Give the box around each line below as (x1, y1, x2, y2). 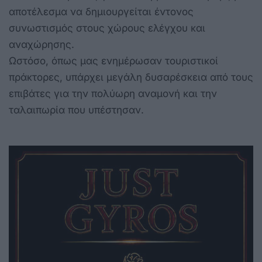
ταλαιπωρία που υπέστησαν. (9, 104, 144, 116)
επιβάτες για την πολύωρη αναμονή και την (9, 87, 217, 99)
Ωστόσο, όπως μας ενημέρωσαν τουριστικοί (9, 54, 218, 67)
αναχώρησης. (9, 38, 74, 50)
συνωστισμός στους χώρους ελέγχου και (9, 22, 205, 34)
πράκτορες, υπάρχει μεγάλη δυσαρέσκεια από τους (9, 71, 253, 83)
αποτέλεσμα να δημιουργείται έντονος (9, 5, 194, 18)
